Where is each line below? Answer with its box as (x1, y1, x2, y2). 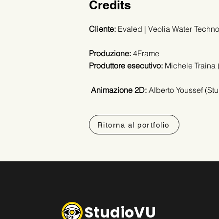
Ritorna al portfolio (97, 120, 170, 129)
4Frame (131, 48, 159, 59)
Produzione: (89, 48, 131, 59)
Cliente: (89, 24, 116, 34)
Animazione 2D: (89, 85, 147, 95)
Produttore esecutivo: (89, 61, 163, 71)
